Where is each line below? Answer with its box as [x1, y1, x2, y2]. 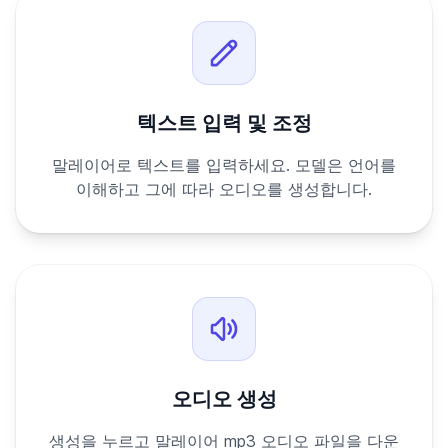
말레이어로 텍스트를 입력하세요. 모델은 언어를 [52, 155, 396, 175]
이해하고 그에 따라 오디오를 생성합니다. [76, 179, 372, 199]
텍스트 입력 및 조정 [136, 111, 312, 135]
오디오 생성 [171, 387, 277, 411]
